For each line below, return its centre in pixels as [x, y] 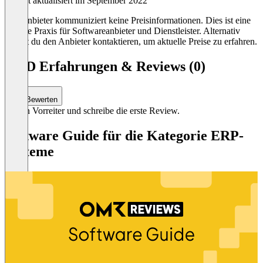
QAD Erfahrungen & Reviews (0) [105, 66]
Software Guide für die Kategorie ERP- [124, 135]
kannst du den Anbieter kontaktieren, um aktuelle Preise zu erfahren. [131, 41]
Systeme [29, 151]
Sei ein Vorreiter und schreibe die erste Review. [92, 110]
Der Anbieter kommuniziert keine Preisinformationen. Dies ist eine [128, 20]
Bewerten [41, 99]
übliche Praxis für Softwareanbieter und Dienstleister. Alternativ [122, 31]
